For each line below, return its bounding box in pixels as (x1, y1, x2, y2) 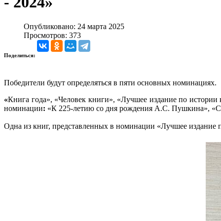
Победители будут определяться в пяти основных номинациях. (4, 78, 219, 87)
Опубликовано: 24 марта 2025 (24, 22, 124, 31)
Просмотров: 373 (24, 31, 81, 39)
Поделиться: (4, 52, 37, 58)
